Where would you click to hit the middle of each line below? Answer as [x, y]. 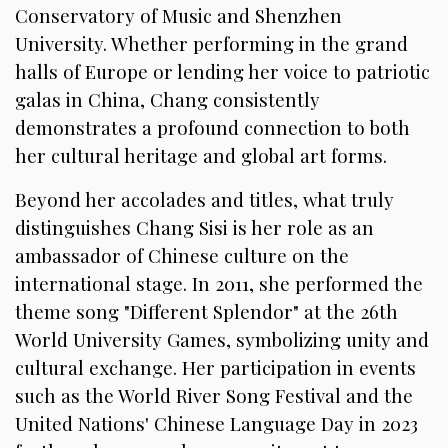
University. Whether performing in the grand [211, 44]
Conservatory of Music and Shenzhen [178, 16]
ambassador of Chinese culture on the [182, 256]
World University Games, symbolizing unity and [222, 340]
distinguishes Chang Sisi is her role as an [194, 228]
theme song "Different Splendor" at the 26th [206, 312]
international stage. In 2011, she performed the [219, 284]
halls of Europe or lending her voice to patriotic [222, 72]
